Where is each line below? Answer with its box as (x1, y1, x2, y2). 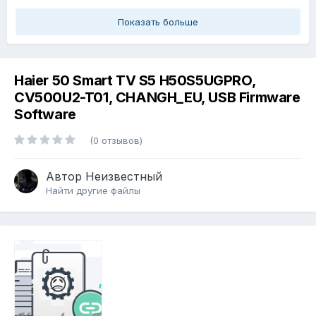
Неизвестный (85, 169, 162, 184)
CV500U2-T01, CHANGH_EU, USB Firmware (14, 89, 300, 107)
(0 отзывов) (90, 135, 142, 147)
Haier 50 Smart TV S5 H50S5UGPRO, (14, 72, 256, 90)
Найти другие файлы (46, 185, 140, 197)
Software (14, 106, 76, 123)
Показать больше (118, 16, 198, 28)
